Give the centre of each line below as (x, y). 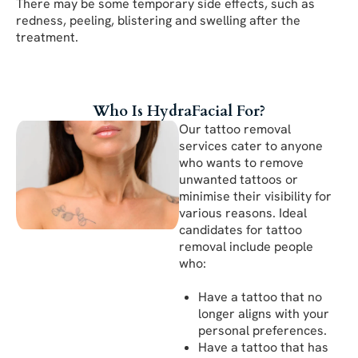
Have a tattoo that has (263, 347)
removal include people (246, 246)
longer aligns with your (264, 313)
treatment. (47, 37)
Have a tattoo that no (260, 296)
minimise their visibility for (255, 196)
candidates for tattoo (241, 229)
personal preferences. (266, 330)
